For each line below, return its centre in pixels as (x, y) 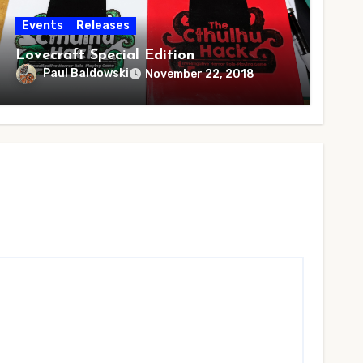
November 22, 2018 (200, 74)
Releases (103, 26)
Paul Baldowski (86, 74)
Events (43, 26)
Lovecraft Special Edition (105, 56)
